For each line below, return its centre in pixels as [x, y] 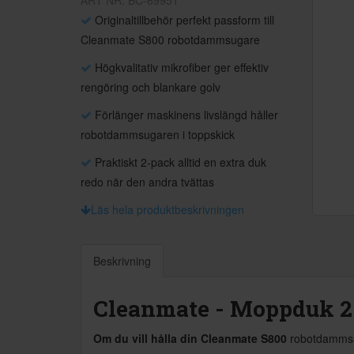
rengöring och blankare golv [151, 87]
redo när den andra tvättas [147, 182]
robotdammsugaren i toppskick [158, 134]
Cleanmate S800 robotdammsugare [170, 40]
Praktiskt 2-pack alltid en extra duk [179, 162]
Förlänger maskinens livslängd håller [185, 115]
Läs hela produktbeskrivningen [168, 209]
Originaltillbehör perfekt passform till [183, 20]
